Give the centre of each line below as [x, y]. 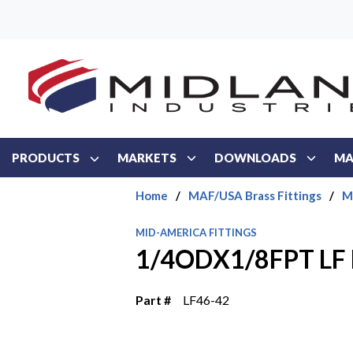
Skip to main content [89, 21]
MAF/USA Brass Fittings [255, 195]
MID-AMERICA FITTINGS [197, 232]
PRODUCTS [46, 157]
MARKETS [147, 158]
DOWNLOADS [255, 158]
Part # [154, 300]
